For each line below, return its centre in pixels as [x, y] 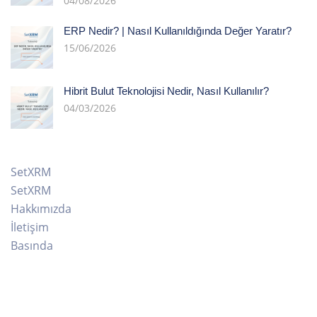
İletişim [30, 227]
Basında [32, 245]
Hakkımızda [41, 208]
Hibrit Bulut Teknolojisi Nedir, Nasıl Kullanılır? [166, 91]
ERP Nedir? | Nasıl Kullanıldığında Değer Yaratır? [179, 30]
